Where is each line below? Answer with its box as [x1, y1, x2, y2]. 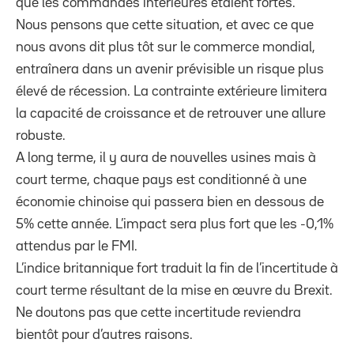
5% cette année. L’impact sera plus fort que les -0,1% [16, 217, 333, 231]
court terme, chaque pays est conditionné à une [16, 173, 307, 186]
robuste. [16, 129, 66, 142]
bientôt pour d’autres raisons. [16, 328, 193, 341]
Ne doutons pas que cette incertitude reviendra [16, 306, 301, 319]
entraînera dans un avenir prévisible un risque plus [16, 62, 324, 76]
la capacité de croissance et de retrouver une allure [16, 107, 326, 120]
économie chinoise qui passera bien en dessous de [16, 195, 324, 209]
